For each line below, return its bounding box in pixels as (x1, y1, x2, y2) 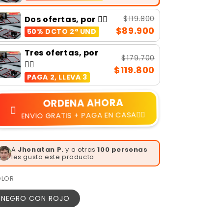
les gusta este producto (11, 152, 94, 162)
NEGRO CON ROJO (1, 193, 70, 203)
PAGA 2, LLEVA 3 (27, 72, 87, 82)
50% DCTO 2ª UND (27, 27, 97, 37)
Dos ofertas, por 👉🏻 (24, 13, 108, 25)
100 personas (97, 144, 148, 154)
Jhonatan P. (16, 144, 64, 154)
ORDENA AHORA (42, 96, 125, 110)
